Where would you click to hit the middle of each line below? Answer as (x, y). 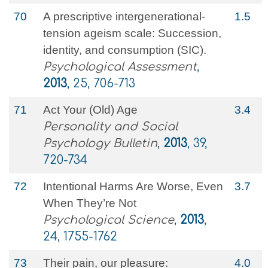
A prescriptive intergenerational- (124, 16)
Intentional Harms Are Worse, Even (133, 186)
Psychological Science (109, 220)
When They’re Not (90, 203)
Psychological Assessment (120, 67)
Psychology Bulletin (100, 143)
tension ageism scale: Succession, (132, 33)
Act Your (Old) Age (90, 110)
